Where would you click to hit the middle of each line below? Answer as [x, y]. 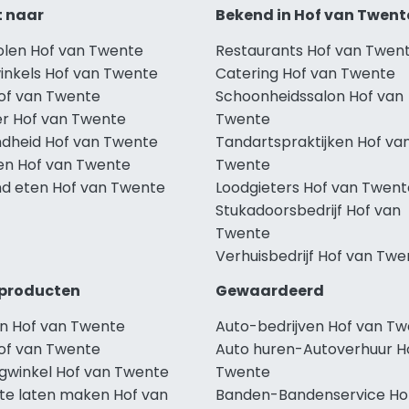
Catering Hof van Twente [305, 73]
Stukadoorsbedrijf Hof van [308, 210]
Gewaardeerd [270, 290]
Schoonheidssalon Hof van [309, 96]
